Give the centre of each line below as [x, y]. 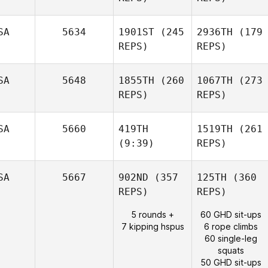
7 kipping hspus [153, 226]
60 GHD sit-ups [231, 214]
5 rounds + [153, 214]
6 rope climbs [231, 226]
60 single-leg [231, 238]
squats [231, 250]
